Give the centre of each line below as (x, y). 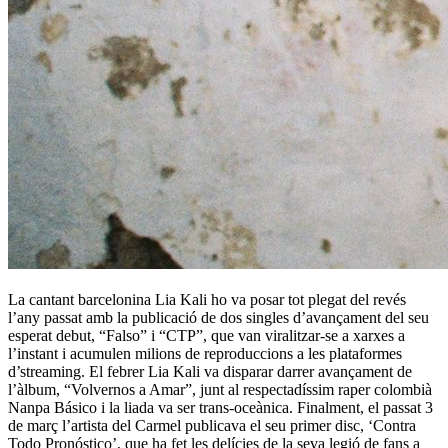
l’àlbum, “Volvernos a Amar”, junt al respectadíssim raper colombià (220, 390)
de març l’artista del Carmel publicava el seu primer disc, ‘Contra (212, 426)
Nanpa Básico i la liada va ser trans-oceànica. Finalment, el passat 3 (220, 408)
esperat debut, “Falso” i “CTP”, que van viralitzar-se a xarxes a (206, 336)
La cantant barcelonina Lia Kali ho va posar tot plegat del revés (207, 300)
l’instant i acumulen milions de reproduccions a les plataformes (205, 354)
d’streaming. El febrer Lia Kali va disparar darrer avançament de (210, 372)
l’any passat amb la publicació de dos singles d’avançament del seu (218, 318)
